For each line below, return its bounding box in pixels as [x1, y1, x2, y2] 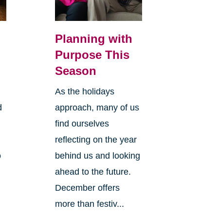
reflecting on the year [54, 134, 137, 145]
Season [54, 64, 96, 77]
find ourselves [54, 118, 109, 128]
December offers [54, 182, 120, 193]
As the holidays [54, 86, 114, 96]
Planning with [54, 32, 132, 45]
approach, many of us [54, 102, 139, 112]
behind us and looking [54, 150, 140, 161]
